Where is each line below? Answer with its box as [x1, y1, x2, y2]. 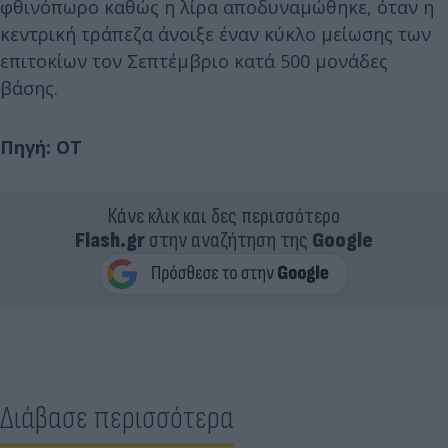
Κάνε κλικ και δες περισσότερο [108, 203, 340, 230]
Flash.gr [75, 227, 145, 254]
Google [312, 227, 373, 254]
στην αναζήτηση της [145, 227, 312, 254]
